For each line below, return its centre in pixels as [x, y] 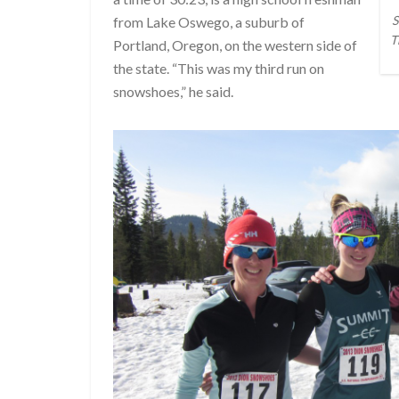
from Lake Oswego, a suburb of [209, 22]
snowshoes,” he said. [173, 91]
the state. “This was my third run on [219, 68]
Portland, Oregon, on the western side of [235, 45]
